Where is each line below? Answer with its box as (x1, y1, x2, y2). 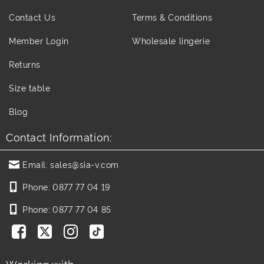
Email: (22, 158, 48, 170)
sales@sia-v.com (50, 158, 119, 170)
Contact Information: (6, 128, 112, 144)
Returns (9, 58, 41, 70)
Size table (9, 81, 51, 93)
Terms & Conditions (132, 11, 213, 22)
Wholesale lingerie (132, 34, 210, 46)
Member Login (9, 34, 69, 46)
